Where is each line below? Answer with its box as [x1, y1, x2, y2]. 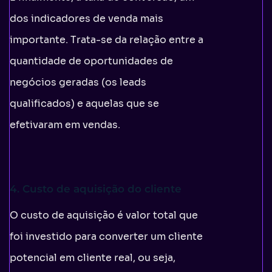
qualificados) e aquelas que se [10, 97, 159, 110]
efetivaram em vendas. [10, 118, 120, 131]
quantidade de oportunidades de [10, 54, 173, 67]
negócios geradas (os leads [10, 75, 146, 89]
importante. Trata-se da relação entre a [10, 33, 203, 46]
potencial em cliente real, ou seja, [10, 251, 175, 264]
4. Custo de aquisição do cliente [10, 182, 182, 195]
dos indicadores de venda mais [10, 12, 163, 25]
